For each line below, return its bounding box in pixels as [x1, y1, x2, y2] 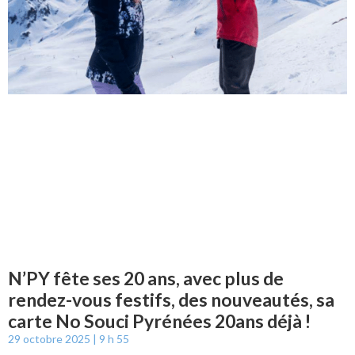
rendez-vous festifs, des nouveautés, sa [8, 288, 334, 311]
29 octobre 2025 [8, 331, 93, 345]
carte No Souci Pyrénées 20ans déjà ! [8, 309, 311, 332]
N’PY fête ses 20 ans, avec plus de [8, 266, 284, 289]
